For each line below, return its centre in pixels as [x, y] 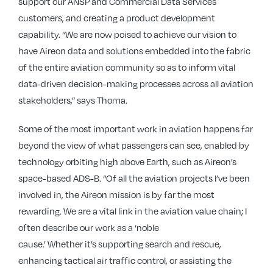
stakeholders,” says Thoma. [74, 100]
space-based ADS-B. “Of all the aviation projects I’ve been [134, 178]
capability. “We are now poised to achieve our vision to [127, 34]
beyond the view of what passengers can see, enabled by [134, 145]
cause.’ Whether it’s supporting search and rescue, [120, 244]
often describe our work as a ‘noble [89, 227]
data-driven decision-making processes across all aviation [136, 83]
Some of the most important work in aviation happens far [136, 129]
